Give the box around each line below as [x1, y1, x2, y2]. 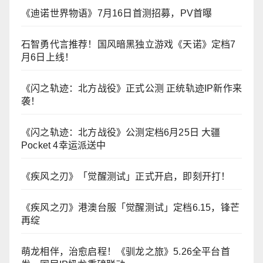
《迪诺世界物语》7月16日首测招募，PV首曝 [21, 8, 213, 19]
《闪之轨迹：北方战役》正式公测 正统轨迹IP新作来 [21, 83, 242, 94]
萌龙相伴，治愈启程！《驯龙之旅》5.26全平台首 [21, 247, 230, 257]
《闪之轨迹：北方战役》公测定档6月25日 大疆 [21, 127, 221, 138]
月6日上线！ [21, 52, 75, 63]
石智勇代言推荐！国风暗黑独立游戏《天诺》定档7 [21, 39, 236, 50]
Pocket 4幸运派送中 [21, 140, 106, 151]
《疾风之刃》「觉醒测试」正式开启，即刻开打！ [21, 171, 231, 182]
